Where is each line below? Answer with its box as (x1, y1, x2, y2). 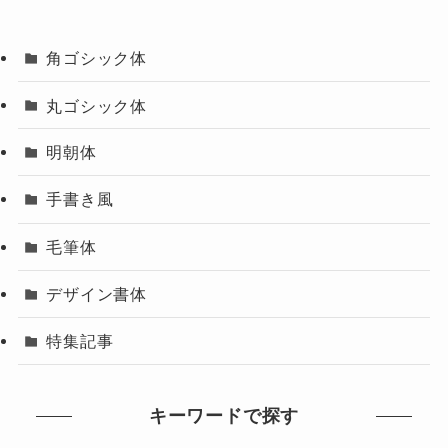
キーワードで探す (148, 405, 300, 426)
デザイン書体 (46, 284, 147, 303)
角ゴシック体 (46, 48, 147, 67)
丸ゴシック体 (46, 96, 147, 115)
